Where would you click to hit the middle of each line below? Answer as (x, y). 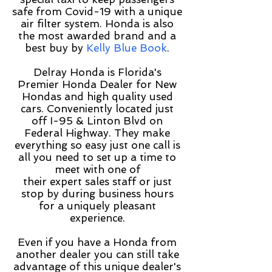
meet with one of (97, 169)
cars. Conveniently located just (97, 109)
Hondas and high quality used (97, 97)
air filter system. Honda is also (97, 24)
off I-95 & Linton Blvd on (97, 121)
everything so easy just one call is (97, 145)
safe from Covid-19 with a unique (97, 12)
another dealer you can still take (97, 254)
